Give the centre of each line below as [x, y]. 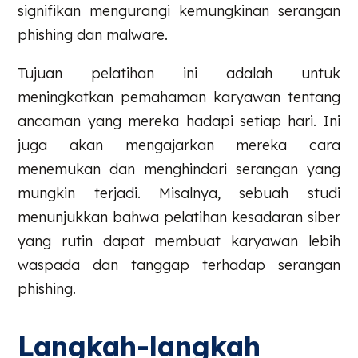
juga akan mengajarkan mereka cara [179, 145]
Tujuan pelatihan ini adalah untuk [179, 73]
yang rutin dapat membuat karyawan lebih [179, 241]
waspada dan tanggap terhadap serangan [179, 265]
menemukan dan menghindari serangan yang [179, 169]
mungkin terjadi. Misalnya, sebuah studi [179, 193]
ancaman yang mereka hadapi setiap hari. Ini [179, 121]
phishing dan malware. [95, 34]
